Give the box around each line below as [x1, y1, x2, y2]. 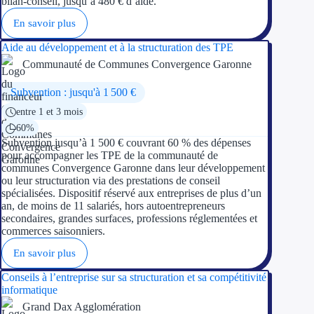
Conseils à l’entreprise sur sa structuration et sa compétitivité [1, 271, 266, 283]
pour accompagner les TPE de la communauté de [1, 149, 218, 161]
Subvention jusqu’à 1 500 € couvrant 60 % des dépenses [1, 136, 251, 149]
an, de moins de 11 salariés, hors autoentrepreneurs [1, 199, 225, 212]
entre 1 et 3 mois [15, 105, 83, 117]
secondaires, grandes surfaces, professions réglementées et [1, 212, 257, 224]
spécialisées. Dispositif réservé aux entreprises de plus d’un [1, 186, 261, 199]
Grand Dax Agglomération [22, 300, 141, 313]
